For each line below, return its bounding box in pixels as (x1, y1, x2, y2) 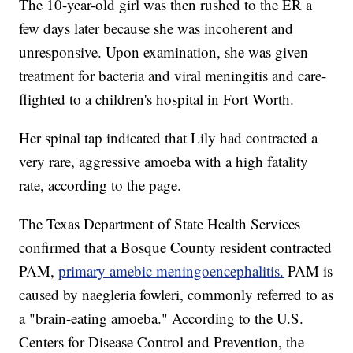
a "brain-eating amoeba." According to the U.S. (19, 308, 304, 329)
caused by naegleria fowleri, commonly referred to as (19, 284, 334, 305)
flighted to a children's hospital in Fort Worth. (19, 89, 295, 110)
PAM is (288, 261, 333, 281)
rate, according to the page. (19, 175, 182, 195)
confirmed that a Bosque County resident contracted (19, 237, 333, 258)
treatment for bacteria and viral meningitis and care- (19, 65, 327, 86)
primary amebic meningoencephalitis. (58, 261, 284, 281)
